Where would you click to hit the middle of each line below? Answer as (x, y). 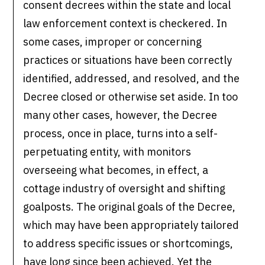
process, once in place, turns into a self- (121, 134)
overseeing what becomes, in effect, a (116, 170)
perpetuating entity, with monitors (107, 152)
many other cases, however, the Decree (120, 115)
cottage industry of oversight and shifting (125, 189)
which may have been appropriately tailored (131, 225)
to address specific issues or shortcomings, (128, 244)
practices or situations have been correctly (128, 60)
